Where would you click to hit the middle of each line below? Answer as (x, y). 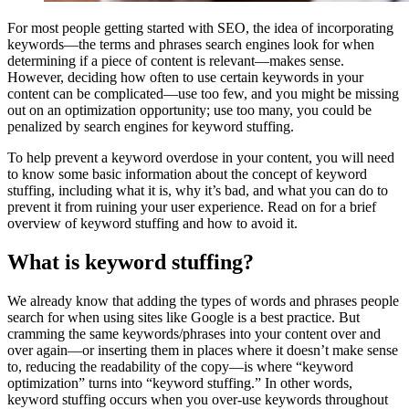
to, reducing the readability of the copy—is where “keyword (180, 366)
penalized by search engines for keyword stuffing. (151, 126)
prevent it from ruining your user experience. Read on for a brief (192, 206)
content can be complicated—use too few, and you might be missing (203, 93)
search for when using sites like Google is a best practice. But (184, 317)
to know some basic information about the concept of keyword (187, 173)
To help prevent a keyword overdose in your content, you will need (201, 157)
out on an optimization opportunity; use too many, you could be (189, 110)
